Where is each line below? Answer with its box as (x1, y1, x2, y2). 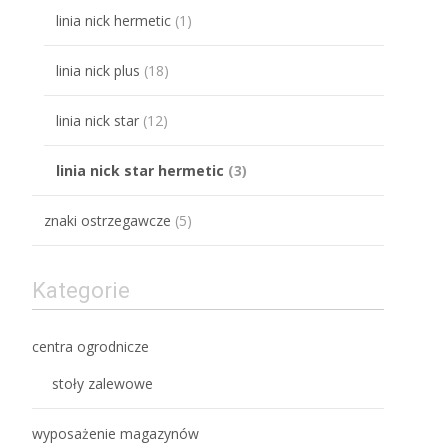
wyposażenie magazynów (32, 424, 199, 444)
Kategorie (32, 278, 130, 304)
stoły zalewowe (52, 374, 153, 394)
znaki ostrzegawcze (44, 211, 171, 231)
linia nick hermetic (56, 11, 171, 31)
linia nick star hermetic (56, 161, 224, 181)
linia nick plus (56, 61, 140, 81)
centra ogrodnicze (32, 337, 149, 357)
